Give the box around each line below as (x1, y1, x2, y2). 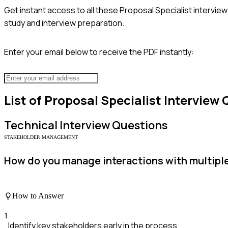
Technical (4, 118, 58, 133)
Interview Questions (58, 118, 167, 133)
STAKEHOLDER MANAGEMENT (4, 134, 78, 140)
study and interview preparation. (4, 17, 124, 28)
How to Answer (12, 191, 64, 200)
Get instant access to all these (4, 4, 120, 16)
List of (4, 92, 44, 109)
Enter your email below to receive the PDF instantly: (4, 46, 194, 58)
